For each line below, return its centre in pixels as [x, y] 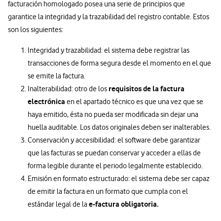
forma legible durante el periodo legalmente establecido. [115, 166]
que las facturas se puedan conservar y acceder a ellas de [114, 153]
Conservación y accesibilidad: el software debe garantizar [114, 140]
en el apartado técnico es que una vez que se [134, 101]
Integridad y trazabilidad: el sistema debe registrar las [109, 50]
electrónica [46, 101]
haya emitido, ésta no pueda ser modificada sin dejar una [113, 114]
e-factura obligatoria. [124, 204]
